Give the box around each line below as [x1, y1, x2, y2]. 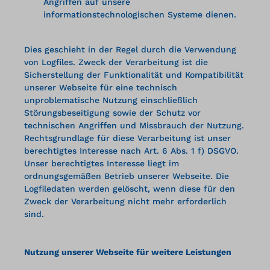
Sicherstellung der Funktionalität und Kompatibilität [24, 69, 243, 80]
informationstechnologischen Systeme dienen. [43, 9, 236, 19]
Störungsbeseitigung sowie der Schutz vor [24, 107, 201, 118]
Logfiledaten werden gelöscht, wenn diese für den [24, 183, 235, 193]
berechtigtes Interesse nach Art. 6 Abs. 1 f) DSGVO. [24, 145, 239, 155]
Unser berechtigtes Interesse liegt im [24, 158, 179, 168]
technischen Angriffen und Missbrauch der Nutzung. [24, 120, 244, 130]
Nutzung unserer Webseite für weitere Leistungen [24, 246, 231, 257]
